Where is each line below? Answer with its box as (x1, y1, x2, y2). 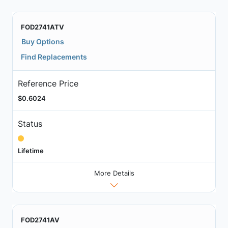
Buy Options (21, 37, 64, 46)
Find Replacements (21, 52, 87, 61)
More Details (94, 169, 134, 178)
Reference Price (17, 78, 78, 89)
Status (17, 118, 42, 129)
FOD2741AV (21, 216, 60, 224)
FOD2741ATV (21, 22, 64, 31)
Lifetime (17, 146, 44, 155)
